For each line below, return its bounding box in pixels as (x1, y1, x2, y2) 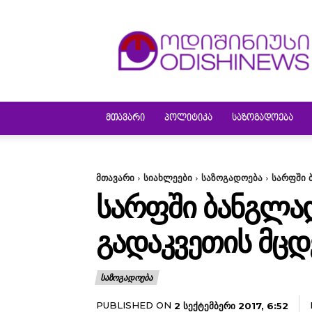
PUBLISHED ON (96, 299, 171, 311)
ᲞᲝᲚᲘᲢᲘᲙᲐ (164, 114, 212, 123)
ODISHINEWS (214, 19, 275, 33)
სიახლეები (143, 172, 192, 183)
